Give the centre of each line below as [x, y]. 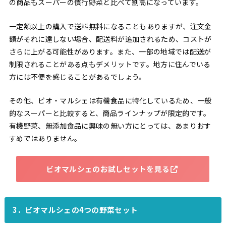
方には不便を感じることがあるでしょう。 [77, 76]
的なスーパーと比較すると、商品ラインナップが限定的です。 [110, 113]
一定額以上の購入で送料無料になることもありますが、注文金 [110, 26]
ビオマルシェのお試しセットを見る [108, 169]
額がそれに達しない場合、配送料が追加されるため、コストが [110, 39]
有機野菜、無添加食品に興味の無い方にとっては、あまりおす [110, 125]
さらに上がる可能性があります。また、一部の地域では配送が [110, 51]
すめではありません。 [45, 138]
